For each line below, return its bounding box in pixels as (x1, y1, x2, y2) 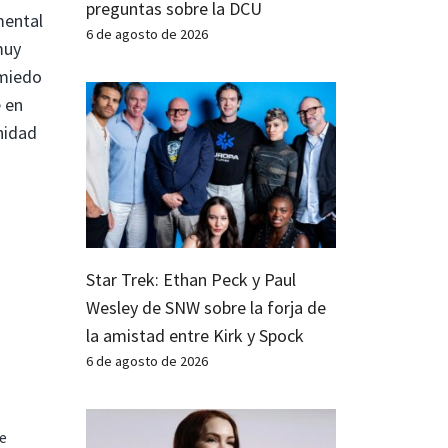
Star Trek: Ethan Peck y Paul (86, 268, 296, 292)
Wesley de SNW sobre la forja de (86, 296, 326, 320)
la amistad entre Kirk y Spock (86, 324, 304, 348)
